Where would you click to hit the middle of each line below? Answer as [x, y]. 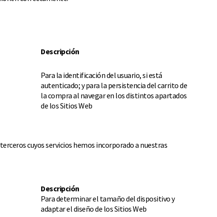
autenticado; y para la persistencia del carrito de [114, 85]
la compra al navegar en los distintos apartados [114, 95]
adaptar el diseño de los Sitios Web [94, 209]
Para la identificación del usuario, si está [101, 75]
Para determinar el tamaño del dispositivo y [108, 199]
